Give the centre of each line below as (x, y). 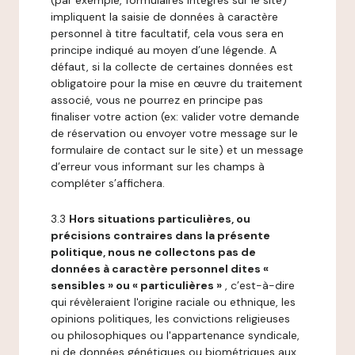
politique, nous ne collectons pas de (153, 252)
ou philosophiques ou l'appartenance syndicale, (175, 335)
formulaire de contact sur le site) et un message (177, 150)
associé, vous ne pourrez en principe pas (157, 100)
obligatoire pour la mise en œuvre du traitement (177, 83)
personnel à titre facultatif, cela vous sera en (167, 33)
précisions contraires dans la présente (160, 235)
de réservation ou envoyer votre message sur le (174, 133)
